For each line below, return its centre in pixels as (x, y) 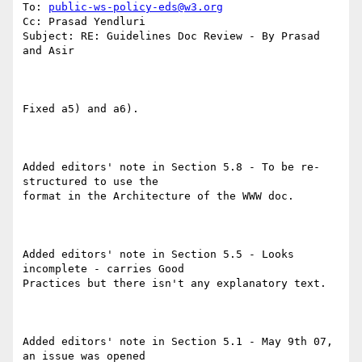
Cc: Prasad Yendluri (84, 22)
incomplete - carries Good (103, 269)
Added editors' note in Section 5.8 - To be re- (171, 167)
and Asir (48, 51)
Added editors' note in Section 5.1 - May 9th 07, (178, 342)
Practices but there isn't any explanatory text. (175, 284)
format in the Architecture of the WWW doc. (158, 196)
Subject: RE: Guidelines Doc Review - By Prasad (171, 36)
